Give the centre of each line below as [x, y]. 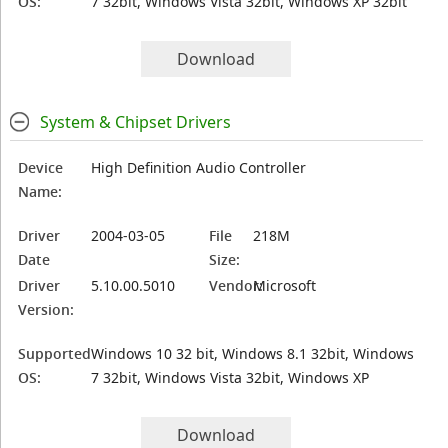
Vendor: [236, 285]
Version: [46, 309]
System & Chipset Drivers [135, 122]
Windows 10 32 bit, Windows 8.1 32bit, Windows [253, 353]
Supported [55, 353]
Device [41, 167]
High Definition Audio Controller [199, 167]
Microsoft [285, 285]
